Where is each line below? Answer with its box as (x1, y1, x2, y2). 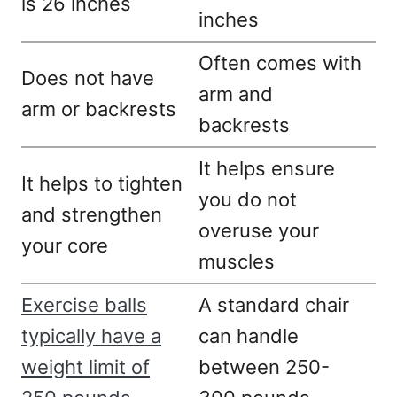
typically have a (21, 324, 161, 348)
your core (21, 234, 108, 258)
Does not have (21, 66, 154, 90)
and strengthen (21, 203, 162, 227)
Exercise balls (21, 293, 147, 317)
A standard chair (198, 293, 349, 317)
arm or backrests (21, 97, 176, 121)
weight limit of (21, 355, 150, 379)
